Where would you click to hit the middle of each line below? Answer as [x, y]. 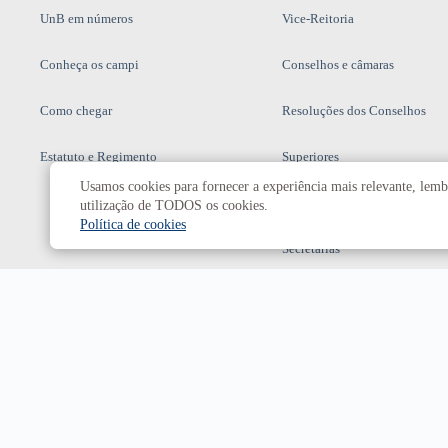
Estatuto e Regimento [98, 157]
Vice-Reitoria [317, 19]
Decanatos [309, 203]
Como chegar [76, 111]
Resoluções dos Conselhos [353, 111]
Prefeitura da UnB [329, 295]
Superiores [310, 157]
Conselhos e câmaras [337, 65]
